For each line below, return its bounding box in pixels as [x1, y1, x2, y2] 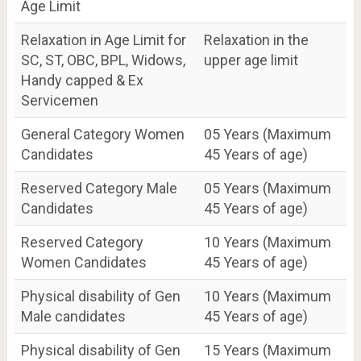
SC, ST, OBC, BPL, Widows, [20, 52, 185, 68]
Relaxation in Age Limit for [20, 31, 186, 48]
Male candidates [20, 308, 126, 325]
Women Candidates [20, 254, 147, 271]
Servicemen [20, 92, 98, 109]
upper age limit [203, 52, 298, 68]
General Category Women [20, 126, 185, 143]
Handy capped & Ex [20, 72, 143, 89]
